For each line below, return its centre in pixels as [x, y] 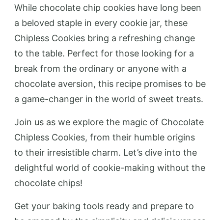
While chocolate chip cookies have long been [108, 7]
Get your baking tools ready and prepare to [104, 206]
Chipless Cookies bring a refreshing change [105, 38]
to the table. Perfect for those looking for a [104, 53]
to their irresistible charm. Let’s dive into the [106, 152]
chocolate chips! [48, 183]
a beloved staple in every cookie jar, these [101, 23]
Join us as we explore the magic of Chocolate [109, 122]
